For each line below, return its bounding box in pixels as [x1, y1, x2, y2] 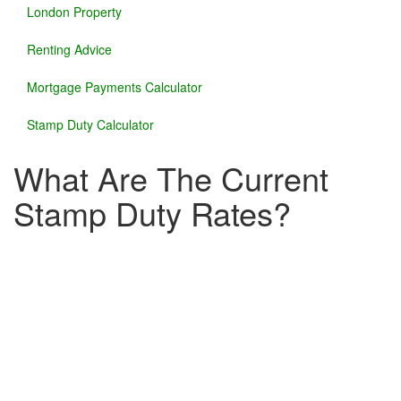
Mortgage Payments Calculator [27, 78, 202, 97]
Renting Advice [27, 40, 112, 59]
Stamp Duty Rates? [13, 190, 291, 236]
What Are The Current [13, 155, 328, 201]
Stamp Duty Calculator [27, 115, 154, 134]
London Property [27, 3, 122, 21]
